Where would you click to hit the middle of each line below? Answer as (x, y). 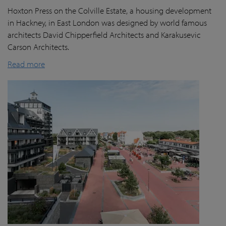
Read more (26, 64)
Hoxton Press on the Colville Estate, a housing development (109, 10)
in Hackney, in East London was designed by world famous (107, 22)
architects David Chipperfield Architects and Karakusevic (104, 35)
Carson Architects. (38, 47)
